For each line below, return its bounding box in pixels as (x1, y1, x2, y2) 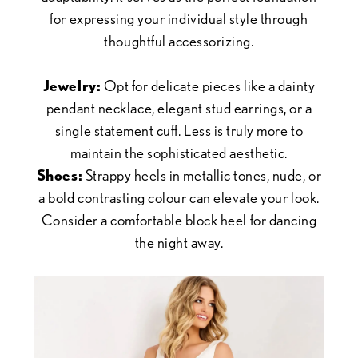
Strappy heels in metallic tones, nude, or (82, 165, 322, 185)
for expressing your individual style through (50, 9, 308, 28)
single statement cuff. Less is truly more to (54, 121, 304, 140)
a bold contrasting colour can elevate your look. (38, 188, 320, 207)
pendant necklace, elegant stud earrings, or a (46, 98, 312, 117)
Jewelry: (42, 76, 101, 95)
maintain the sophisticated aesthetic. (70, 143, 288, 162)
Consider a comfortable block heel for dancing (41, 210, 317, 229)
